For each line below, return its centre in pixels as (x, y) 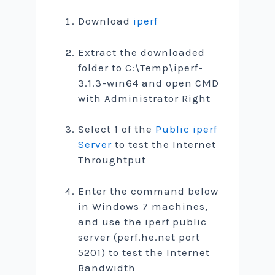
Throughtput (112, 160)
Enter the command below (149, 191)
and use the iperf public (143, 221)
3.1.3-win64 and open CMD (149, 83)
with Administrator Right (145, 98)
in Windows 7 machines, (143, 206)
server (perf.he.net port (139, 237)
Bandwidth (107, 267)
